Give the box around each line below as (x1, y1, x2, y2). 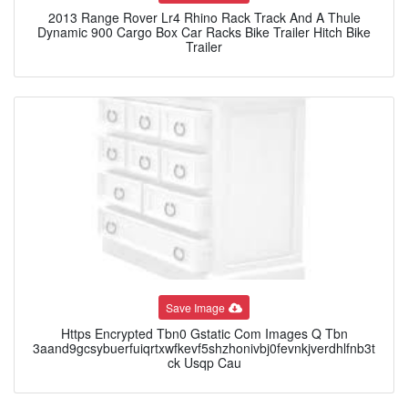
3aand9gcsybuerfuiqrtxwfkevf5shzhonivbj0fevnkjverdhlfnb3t (33, 339, 375, 358)
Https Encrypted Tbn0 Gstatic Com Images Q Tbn (60, 324, 348, 343)
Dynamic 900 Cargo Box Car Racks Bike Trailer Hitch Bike (37, 23, 371, 42)
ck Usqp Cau (167, 353, 241, 372)
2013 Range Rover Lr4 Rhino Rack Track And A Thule (47, 8, 361, 27)
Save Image (166, 299, 226, 315)
